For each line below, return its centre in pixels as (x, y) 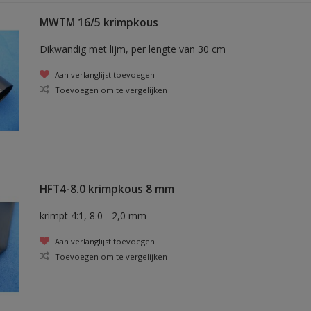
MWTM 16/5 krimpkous (99, 22)
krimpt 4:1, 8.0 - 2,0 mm (93, 216)
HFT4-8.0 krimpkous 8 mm (107, 189)
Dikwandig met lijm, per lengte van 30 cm (132, 49)
